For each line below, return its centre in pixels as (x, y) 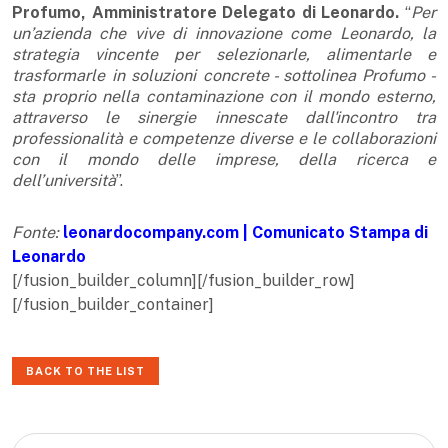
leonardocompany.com (151, 233)
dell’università (64, 181)
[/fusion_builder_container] (113, 305)
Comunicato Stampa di (340, 233)
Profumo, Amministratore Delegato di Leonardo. (206, 13)
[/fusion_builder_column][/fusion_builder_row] (183, 281)
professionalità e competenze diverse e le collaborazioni (224, 139)
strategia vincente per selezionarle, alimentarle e (224, 55)
